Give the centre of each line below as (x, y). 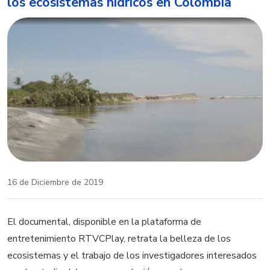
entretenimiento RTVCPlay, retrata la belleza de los (119, 238)
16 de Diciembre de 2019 (55, 182)
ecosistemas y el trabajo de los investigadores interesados (132, 255)
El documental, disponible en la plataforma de (104, 221)
